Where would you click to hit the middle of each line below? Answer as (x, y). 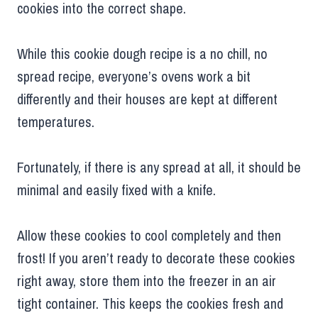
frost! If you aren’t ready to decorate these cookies (156, 258)
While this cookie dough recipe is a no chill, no (142, 54)
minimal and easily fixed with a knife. (116, 190)
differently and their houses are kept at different (147, 99)
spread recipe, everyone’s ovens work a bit (134, 77)
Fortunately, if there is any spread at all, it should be (159, 168)
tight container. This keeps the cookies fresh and (150, 304)
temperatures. (56, 122)
